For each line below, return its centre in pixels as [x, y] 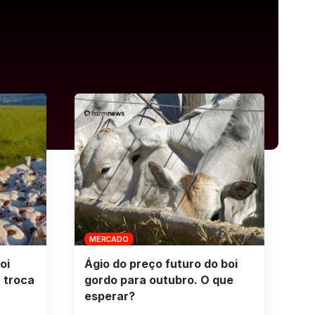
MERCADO [109, 239]
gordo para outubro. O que [159, 280]
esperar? [109, 296]
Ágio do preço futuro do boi [161, 264]
